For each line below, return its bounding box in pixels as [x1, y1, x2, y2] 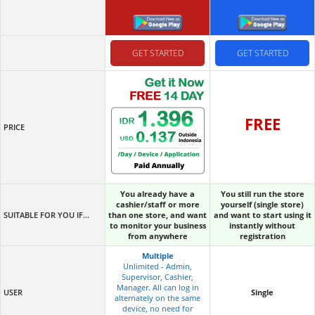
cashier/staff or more [115, 198, 200, 210]
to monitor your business [109, 219, 206, 231]
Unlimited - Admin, [123, 260, 192, 271]
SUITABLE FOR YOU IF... [4, 209, 89, 220]
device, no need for [122, 302, 193, 314]
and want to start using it [213, 209, 311, 220]
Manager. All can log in [116, 281, 199, 292]
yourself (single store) [221, 198, 304, 210]
